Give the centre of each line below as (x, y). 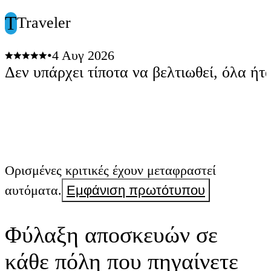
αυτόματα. (33, 191)
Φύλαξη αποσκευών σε (111, 234)
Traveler (44, 23)
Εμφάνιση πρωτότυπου (136, 191)
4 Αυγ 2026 (83, 56)
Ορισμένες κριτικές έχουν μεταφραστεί (110, 171)
